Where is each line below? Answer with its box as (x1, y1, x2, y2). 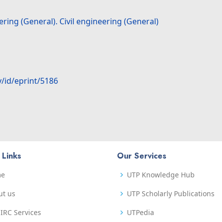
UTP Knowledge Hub (127, 170, 195, 180)
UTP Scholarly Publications (127, 189, 215, 199)
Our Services (117, 150, 166, 162)
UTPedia (127, 208, 154, 218)
